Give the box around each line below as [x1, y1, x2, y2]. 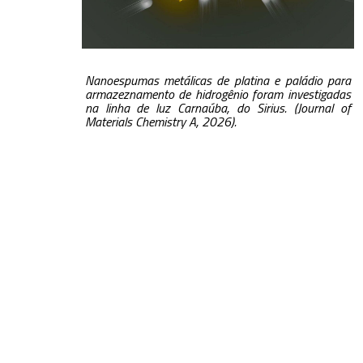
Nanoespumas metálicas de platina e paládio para [84, 70, 351, 91]
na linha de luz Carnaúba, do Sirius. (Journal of [84, 98, 351, 118]
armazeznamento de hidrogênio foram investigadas [84, 84, 351, 105]
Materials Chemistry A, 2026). [84, 112, 237, 132]
